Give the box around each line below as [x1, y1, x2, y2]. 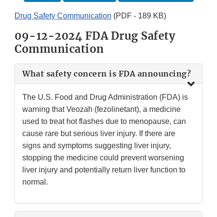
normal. [22, 178, 48, 186]
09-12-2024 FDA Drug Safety [15, 29, 175, 43]
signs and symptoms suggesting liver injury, [22, 141, 171, 150]
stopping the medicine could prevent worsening [22, 154, 184, 162]
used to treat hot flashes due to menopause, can [22, 117, 186, 126]
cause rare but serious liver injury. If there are [22, 129, 175, 138]
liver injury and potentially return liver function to [22, 166, 186, 174]
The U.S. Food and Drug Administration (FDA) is [22, 93, 188, 102]
